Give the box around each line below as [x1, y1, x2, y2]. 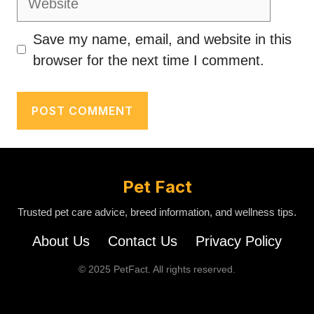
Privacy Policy [196, 233, 282, 249]
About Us [32, 233, 90, 249]
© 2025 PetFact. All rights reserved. [78, 263, 235, 275]
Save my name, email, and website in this [33, 31, 292, 47]
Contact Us [108, 233, 177, 249]
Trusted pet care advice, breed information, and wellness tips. [18, 205, 296, 218]
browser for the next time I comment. [33, 52, 264, 68]
